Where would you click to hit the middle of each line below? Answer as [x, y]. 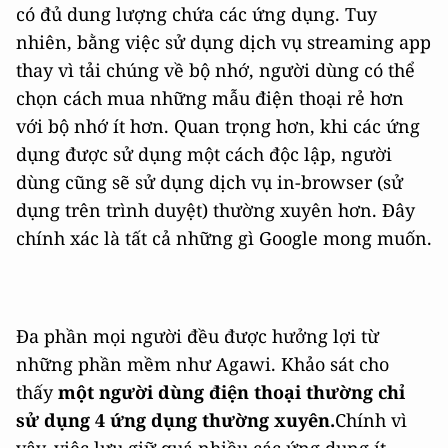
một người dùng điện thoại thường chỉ [231, 392]
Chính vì [371, 420]
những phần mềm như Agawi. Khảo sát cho [202, 364]
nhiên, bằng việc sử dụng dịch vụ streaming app [223, 42]
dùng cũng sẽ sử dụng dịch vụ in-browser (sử [209, 182]
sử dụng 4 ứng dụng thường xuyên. [175, 420]
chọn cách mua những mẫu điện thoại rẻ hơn [210, 98]
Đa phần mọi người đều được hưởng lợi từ [197, 336]
